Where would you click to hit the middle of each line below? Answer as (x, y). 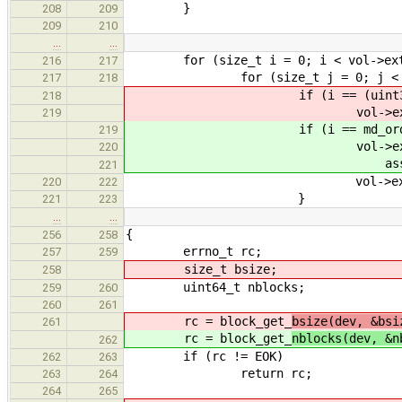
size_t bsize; (202, 269)
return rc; (219, 373)
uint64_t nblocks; (215, 287)
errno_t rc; (194, 251)
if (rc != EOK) (205, 356)
